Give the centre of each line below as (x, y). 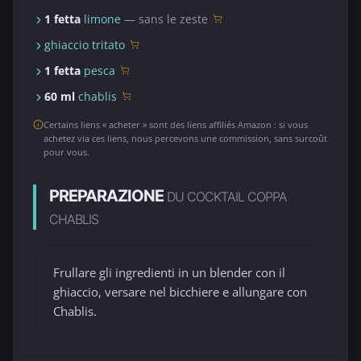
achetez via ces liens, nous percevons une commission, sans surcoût (185, 139)
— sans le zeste (164, 19)
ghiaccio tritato (85, 45)
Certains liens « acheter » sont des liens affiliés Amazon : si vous (176, 125)
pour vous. (66, 152)
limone (102, 19)
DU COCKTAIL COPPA (227, 197)
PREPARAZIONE (108, 196)
